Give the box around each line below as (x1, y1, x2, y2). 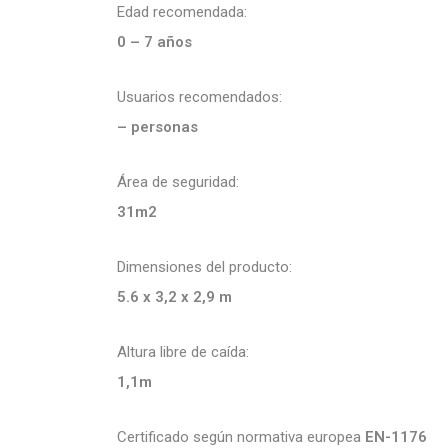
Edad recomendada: (117, 3, 247, 22)
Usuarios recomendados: (117, 88, 282, 107)
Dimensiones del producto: (117, 258, 292, 277)
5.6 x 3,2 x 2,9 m (117, 288, 232, 307)
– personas (117, 118, 198, 137)
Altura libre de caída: (117, 343, 249, 362)
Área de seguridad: (117, 173, 239, 192)
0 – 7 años (117, 33, 192, 52)
